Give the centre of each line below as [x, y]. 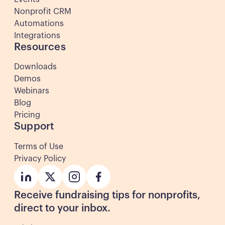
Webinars [32, 91]
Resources [40, 47]
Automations [39, 23]
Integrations [37, 35]
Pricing [27, 115]
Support [34, 127]
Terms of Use [39, 146]
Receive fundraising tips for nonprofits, [107, 195]
